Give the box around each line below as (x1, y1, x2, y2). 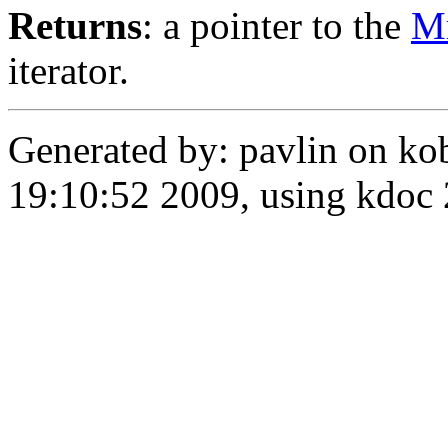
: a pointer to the (142, 4, 411, 48)
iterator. (8, 49, 129, 93)
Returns (8, 4, 142, 48)
